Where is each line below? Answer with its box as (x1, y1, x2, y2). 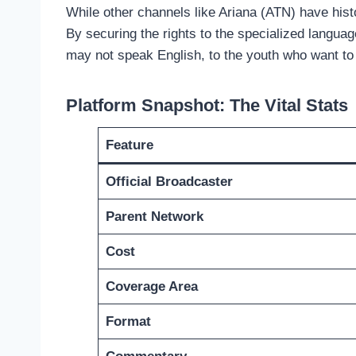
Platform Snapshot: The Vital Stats (66, 95, 348, 116)
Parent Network (105, 209, 203, 225)
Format (105, 314, 151, 330)
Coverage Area (105, 279, 198, 295)
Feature (105, 137, 153, 153)
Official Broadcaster (105, 174, 233, 190)
